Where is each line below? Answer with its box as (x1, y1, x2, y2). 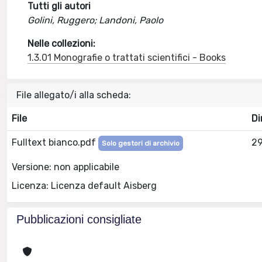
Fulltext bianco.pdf (12, 137, 98, 148)
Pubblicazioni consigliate (16, 213, 142, 226)
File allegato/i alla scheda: (16, 89, 131, 101)
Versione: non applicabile (12, 161, 119, 173)
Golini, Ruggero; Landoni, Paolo (27, 15, 164, 26)
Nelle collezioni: (27, 38, 96, 49)
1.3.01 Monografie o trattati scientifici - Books (27, 52, 226, 63)
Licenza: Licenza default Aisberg (12, 180, 157, 191)
